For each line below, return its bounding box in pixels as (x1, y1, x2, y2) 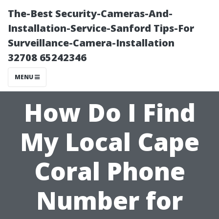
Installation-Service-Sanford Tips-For (8, 22, 194, 35)
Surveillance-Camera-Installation (8, 36, 175, 49)
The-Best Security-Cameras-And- (8, 7, 173, 20)
